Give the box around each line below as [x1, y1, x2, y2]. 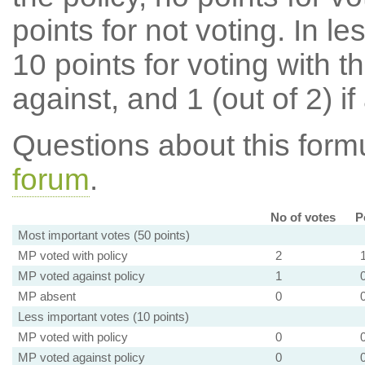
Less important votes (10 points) [17, 310, 189, 323]
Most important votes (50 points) [17, 228, 190, 242]
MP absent [17, 289, 76, 303]
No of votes [270, 210, 336, 224]
